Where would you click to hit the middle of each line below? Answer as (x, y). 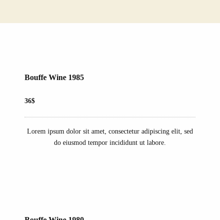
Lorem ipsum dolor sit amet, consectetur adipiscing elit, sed (110, 131)
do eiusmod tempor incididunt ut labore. (110, 143)
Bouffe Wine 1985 (54, 77)
